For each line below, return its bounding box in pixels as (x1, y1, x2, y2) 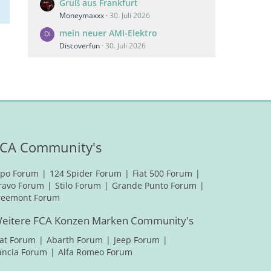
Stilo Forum (55, 180, 101, 191)
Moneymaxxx (59, 10, 104, 21)
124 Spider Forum (50, 168, 122, 179)
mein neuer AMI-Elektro (59, 27, 157, 39)
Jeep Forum (114, 234, 160, 246)
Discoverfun (59, 41, 100, 51)
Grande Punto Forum (112, 180, 197, 191)
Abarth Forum (47, 234, 103, 246)
